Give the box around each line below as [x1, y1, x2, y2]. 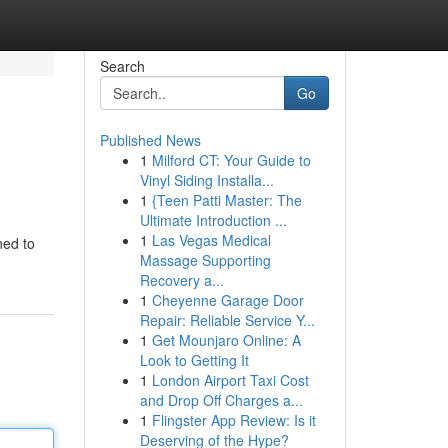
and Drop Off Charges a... [139, 390, 303, 410]
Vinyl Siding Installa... [139, 170, 274, 190]
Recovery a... [139, 270, 224, 290]
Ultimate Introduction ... [139, 210, 287, 230]
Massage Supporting [139, 250, 271, 270]
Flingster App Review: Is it [151, 410, 316, 430]
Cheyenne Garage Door [151, 290, 304, 310]
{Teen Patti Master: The [151, 190, 302, 210]
